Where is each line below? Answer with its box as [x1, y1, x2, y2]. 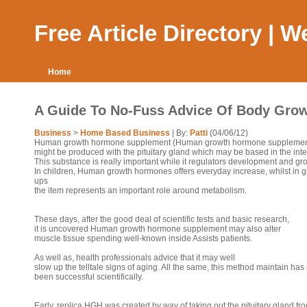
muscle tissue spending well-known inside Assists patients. [34, 234, 252, 243]
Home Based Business [80, 128, 170, 138]
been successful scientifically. [34, 272, 143, 282]
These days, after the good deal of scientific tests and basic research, [34, 214, 289, 224]
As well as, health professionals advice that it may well [34, 253, 235, 262]
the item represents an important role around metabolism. [34, 186, 247, 195]
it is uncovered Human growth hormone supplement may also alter [34, 224, 281, 234]
